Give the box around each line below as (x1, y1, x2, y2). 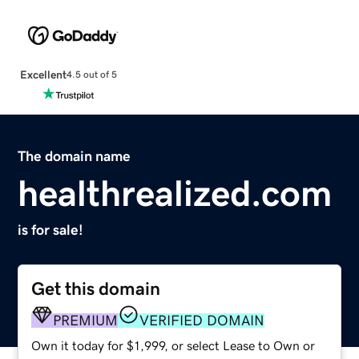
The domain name (18, 148, 131, 163)
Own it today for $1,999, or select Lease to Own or (31, 338, 316, 352)
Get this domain (31, 279, 161, 298)
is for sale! (18, 222, 84, 237)
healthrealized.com (18, 174, 333, 212)
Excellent (19, 68, 67, 80)
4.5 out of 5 (66, 70, 117, 80)
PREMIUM (53, 313, 119, 328)
